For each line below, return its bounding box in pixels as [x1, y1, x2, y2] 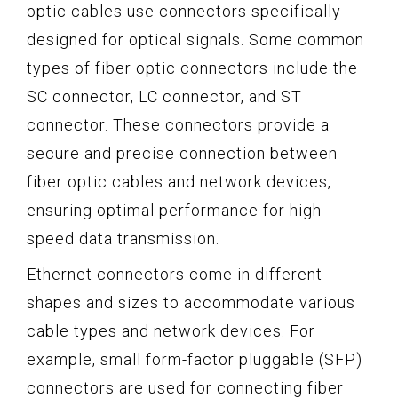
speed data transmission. [27, 228, 219, 248]
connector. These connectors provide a [27, 115, 330, 134]
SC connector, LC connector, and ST [27, 86, 302, 106]
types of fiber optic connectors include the [27, 58, 358, 77]
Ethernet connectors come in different [27, 264, 322, 283]
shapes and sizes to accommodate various [27, 292, 355, 312]
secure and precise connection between [27, 143, 338, 163]
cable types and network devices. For [27, 321, 315, 340]
